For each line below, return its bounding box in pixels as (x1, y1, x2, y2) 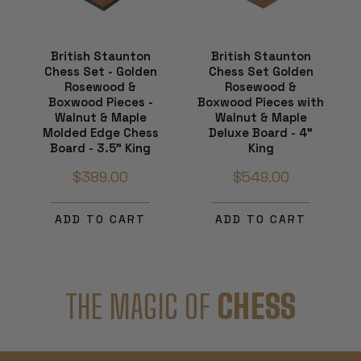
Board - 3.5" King (50, 139, 151, 156)
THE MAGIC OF (64, 287, 217, 326)
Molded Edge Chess (42, 124, 159, 140)
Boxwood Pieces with (197, 93, 324, 110)
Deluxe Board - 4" (209, 124, 313, 140)
